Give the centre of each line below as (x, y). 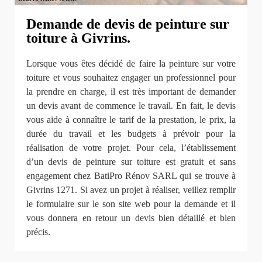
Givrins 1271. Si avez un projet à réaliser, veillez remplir (131, 190)
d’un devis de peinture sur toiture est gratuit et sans (131, 162)
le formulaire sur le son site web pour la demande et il (131, 204)
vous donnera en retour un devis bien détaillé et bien (131, 218)
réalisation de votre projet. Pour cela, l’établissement (131, 148)
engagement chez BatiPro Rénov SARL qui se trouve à (131, 176)
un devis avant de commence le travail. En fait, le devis (131, 106)
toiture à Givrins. (78, 38)
